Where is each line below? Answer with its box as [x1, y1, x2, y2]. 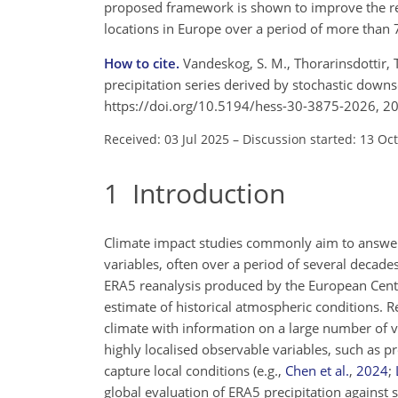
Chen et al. [285, 362, 349, 379]
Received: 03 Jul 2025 [104, 130, 229, 147]
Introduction [119, 174, 285, 211]
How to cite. [104, 53, 183, 72]
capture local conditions [104, 362, 253, 379]
